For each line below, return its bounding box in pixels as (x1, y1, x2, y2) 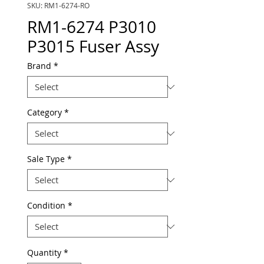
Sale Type (27, 153, 65, 164)
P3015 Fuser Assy (27, 35, 159, 57)
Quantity (27, 247, 61, 258)
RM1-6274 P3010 (27, 16, 156, 38)
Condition (27, 200, 65, 211)
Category (27, 107, 62, 118)
